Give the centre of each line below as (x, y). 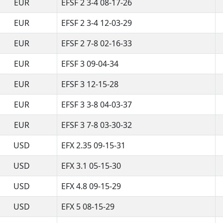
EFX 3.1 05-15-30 (91, 166)
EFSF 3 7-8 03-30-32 (97, 125)
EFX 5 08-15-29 (88, 206)
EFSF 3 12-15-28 (90, 84)
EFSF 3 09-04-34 (90, 63)
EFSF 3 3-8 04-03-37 (97, 104)
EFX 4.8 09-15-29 (91, 186)
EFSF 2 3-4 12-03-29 (97, 23)
